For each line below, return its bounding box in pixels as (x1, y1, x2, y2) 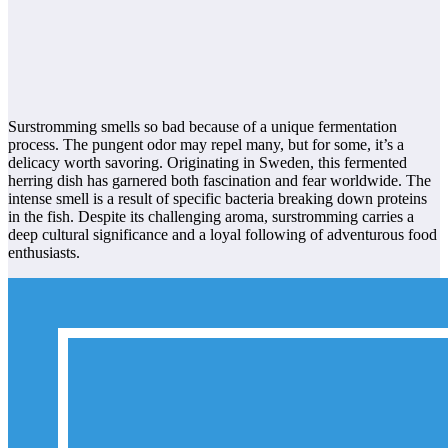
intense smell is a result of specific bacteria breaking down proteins (8, 190, 427, 208)
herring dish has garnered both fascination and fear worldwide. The (8, 172, 431, 190)
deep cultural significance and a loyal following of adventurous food (8, 226, 437, 244)
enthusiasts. (8, 244, 80, 262)
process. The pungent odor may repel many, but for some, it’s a (8, 136, 404, 154)
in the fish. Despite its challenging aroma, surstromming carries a (8, 208, 414, 226)
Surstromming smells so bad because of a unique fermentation (8, 118, 397, 136)
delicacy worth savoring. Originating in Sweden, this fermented (8, 154, 407, 172)
